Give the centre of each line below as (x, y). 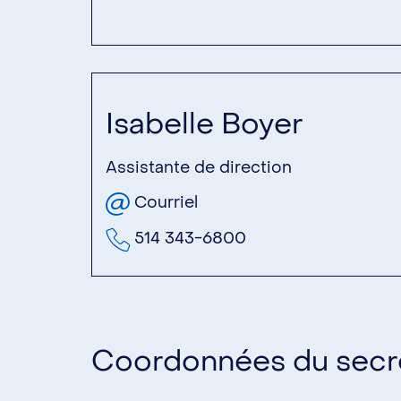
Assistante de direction (199, 167)
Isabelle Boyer (205, 124)
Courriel (164, 202)
